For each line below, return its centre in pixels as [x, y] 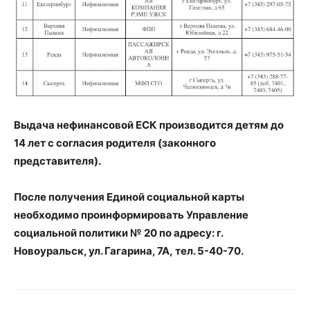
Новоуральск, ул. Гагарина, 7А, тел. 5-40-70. [129, 250]
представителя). [57, 161]
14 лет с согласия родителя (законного [115, 143]
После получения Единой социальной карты [129, 197]
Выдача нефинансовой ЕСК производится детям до [149, 125]
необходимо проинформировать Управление [131, 215]
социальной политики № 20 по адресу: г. [118, 232]
